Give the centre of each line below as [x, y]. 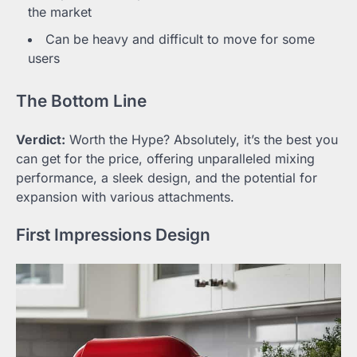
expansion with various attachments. [125, 196]
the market [60, 12]
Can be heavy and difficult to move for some [180, 39]
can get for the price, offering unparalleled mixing [165, 158]
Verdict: [41, 139]
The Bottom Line [81, 100]
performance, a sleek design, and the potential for [167, 177]
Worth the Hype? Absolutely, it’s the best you [202, 139]
